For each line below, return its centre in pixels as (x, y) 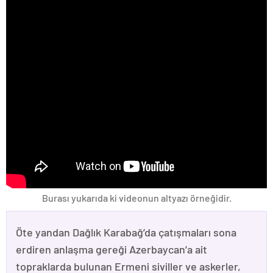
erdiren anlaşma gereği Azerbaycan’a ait (112, 249)
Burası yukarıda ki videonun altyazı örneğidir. (136, 197)
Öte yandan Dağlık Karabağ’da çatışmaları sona (126, 232)
